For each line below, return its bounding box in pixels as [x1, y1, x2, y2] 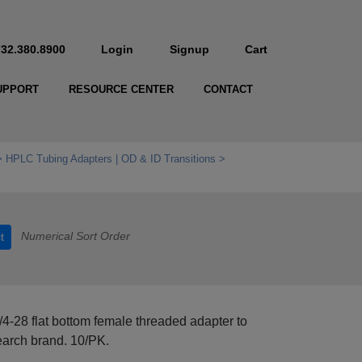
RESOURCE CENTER [68, 83, 174, 96]
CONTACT [203, 83, 253, 96]
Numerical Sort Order [21, 229, 130, 243]
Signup [169, 43, 209, 56]
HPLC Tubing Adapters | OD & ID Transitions [6, 153, 216, 166]
